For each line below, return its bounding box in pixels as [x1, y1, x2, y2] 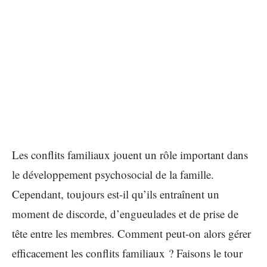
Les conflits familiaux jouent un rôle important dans [12, 147, 248, 162]
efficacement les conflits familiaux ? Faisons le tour [12, 246, 243, 260]
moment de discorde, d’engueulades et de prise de [12, 206, 238, 221]
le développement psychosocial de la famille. [12, 167, 214, 182]
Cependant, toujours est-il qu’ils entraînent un [12, 187, 219, 201]
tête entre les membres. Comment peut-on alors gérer [12, 226, 251, 241]
